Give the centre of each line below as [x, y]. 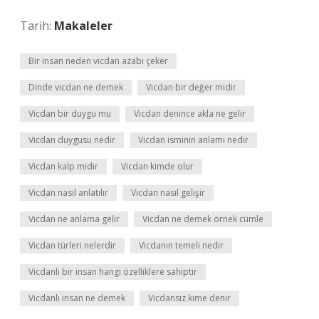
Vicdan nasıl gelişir [168, 193]
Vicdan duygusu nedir [72, 140]
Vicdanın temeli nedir [181, 245]
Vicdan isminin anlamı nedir [193, 140]
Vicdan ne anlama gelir [74, 219]
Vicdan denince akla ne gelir [190, 114]
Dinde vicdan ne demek [76, 87]
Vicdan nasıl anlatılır [68, 193]
